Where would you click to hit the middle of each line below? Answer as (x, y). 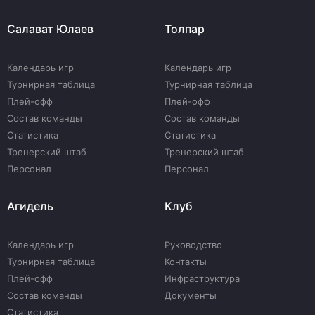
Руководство (193, 245)
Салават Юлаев (50, 29)
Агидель (30, 206)
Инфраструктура (202, 278)
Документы (191, 295)
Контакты (186, 262)
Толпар (185, 29)
